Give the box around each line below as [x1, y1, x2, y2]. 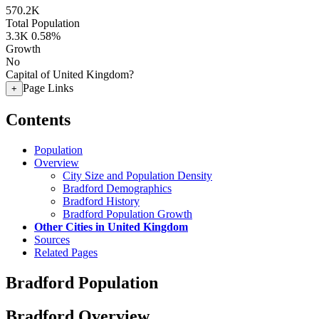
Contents [6, 110, 70, 129]
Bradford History [63, 194, 140, 207]
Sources [34, 233, 70, 246]
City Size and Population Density [63, 169, 212, 182]
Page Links [23, 82, 73, 94]
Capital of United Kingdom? [6, 68, 134, 80]
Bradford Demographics [63, 182, 172, 194]
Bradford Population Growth [63, 207, 192, 220]
